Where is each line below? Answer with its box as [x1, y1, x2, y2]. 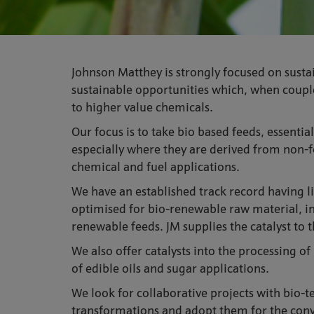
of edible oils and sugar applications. [71, 263, 269, 276]
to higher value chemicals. [71, 102, 213, 115]
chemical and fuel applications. [71, 161, 240, 175]
